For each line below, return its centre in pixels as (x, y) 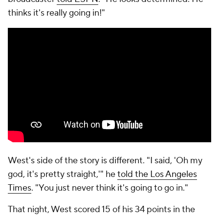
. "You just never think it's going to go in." (110, 188)
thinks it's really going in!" (56, 13)
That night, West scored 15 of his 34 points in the (101, 209)
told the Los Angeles (157, 174)
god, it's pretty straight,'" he (63, 174)
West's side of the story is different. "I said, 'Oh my (105, 161)
